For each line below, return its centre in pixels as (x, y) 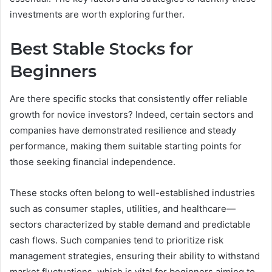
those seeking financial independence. (93, 161)
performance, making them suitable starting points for (126, 146)
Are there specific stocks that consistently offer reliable (129, 98)
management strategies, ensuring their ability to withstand (135, 256)
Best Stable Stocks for (101, 49)
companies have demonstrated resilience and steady (123, 130)
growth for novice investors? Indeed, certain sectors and (131, 114)
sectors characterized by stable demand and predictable (130, 224)
